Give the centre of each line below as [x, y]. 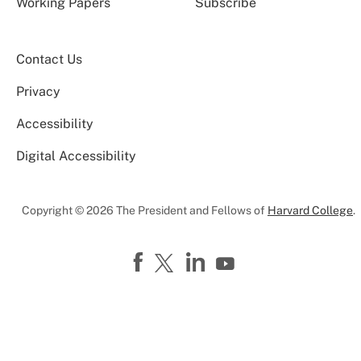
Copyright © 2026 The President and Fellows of [145, 210]
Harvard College [310, 210]
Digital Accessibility [76, 156]
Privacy [38, 91]
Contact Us [49, 59]
